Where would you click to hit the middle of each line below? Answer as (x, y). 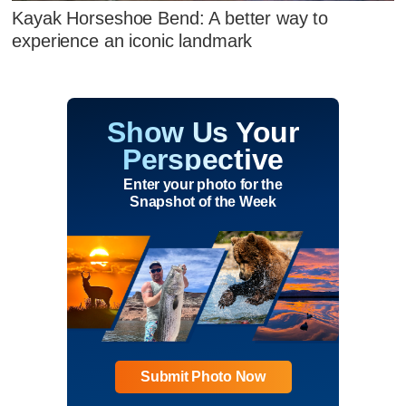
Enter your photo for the (203, 184)
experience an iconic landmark (132, 41)
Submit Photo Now (203, 377)
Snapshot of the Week (203, 201)
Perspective (203, 159)
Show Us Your (203, 132)
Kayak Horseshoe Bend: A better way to (170, 19)
